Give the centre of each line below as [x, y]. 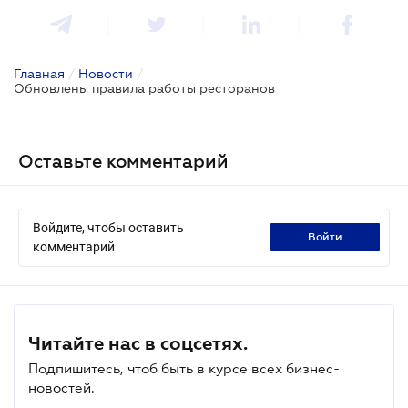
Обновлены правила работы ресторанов [144, 88]
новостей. [61, 387]
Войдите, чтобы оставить [108, 227]
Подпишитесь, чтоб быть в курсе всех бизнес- [184, 368]
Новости [106, 73]
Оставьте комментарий [123, 161]
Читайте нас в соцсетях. [138, 343]
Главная [39, 73]
